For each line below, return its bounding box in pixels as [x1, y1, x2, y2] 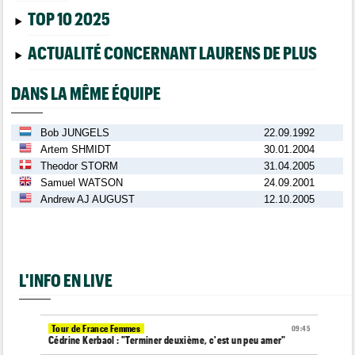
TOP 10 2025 [27, 8, 110, 29]
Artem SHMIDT [40, 143, 112, 155]
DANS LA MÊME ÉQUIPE [11, 82, 162, 104]
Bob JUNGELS [40, 126, 110, 139]
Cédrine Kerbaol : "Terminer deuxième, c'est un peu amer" [48, 334, 286, 346]
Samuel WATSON [40, 176, 124, 189]
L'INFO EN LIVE [19, 269, 113, 290]
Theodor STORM [40, 159, 119, 172]
